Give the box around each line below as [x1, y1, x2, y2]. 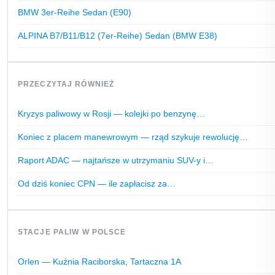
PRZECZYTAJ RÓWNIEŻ [18, 80, 115, 88]
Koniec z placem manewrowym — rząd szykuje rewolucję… [18, 132, 248, 142]
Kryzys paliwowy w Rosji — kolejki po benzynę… [18, 109, 205, 118]
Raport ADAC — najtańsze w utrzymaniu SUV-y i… [18, 155, 214, 165]
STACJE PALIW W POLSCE [18, 228, 126, 236]
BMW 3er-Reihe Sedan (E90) [18, 7, 131, 17]
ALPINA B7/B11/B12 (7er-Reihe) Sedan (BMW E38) [18, 31, 217, 41]
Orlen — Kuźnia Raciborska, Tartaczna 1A [18, 257, 181, 266]
